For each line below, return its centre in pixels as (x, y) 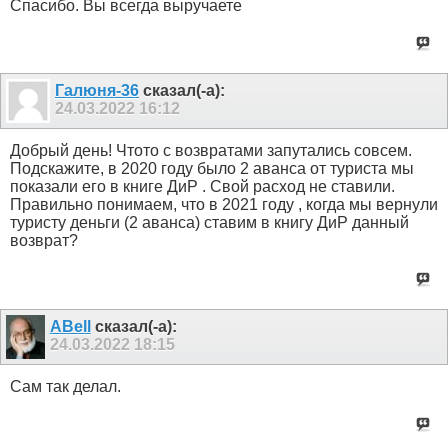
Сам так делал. (65, 386)
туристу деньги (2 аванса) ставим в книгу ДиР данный (209, 223)
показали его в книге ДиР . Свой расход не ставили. (202, 187)
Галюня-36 (97, 91)
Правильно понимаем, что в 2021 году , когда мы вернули (224, 205)
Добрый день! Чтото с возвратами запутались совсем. (211, 151)
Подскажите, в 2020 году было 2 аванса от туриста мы (212, 169)
